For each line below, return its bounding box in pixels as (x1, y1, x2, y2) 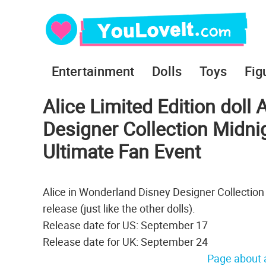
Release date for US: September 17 (43, 218, 208, 232)
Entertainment (52, 62, 134, 80)
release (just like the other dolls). (43, 201, 195, 216)
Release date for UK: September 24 (43, 235, 208, 249)
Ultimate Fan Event (43, 138, 201, 164)
